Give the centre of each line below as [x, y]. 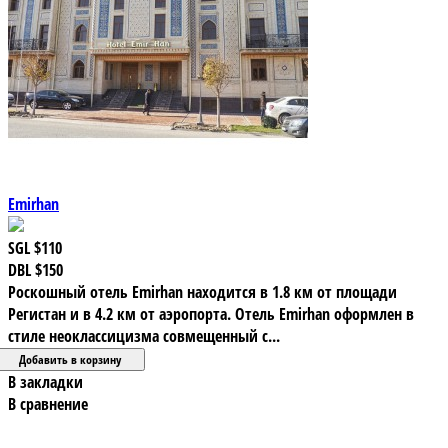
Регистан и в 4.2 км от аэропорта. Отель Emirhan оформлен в [211, 313]
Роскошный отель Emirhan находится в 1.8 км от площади [202, 291]
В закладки [45, 381]
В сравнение [48, 403]
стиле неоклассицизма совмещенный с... [144, 335]
